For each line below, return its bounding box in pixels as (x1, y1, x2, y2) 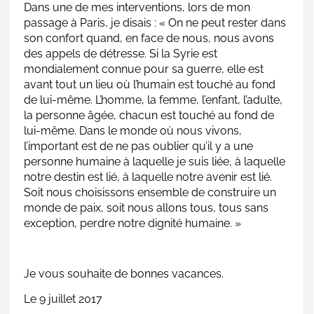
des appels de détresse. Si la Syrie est (24, 46, 217, 60)
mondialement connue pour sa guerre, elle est (24, 62, 264, 76)
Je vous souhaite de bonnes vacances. (24, 266, 224, 280)
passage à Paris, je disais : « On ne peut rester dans (24, 15, 286, 29)
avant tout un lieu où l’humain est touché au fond (24, 77, 275, 91)
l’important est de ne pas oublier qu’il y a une (24, 139, 253, 153)
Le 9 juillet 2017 (24, 292, 102, 306)
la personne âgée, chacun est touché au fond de (24, 108, 274, 122)
